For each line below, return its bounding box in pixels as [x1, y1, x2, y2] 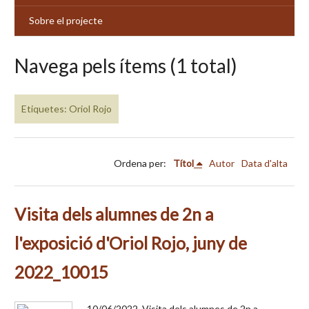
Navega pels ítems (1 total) [14, 53, 237, 77]
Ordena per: [114, 157, 166, 169]
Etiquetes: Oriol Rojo [21, 103, 112, 115]
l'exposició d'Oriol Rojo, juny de [14, 232, 247, 253]
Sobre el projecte [29, 14, 103, 27]
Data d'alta [241, 157, 288, 169]
